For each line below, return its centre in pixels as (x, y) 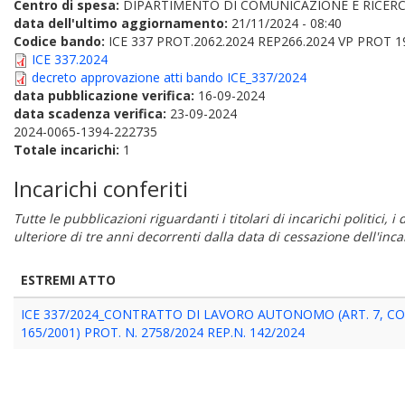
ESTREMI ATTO (68, 280)
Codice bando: (61, 41)
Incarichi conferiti (101, 188)
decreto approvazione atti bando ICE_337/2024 (169, 77)
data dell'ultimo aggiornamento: (121, 23)
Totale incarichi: (68, 150)
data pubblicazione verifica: (106, 95)
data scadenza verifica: (92, 113)
